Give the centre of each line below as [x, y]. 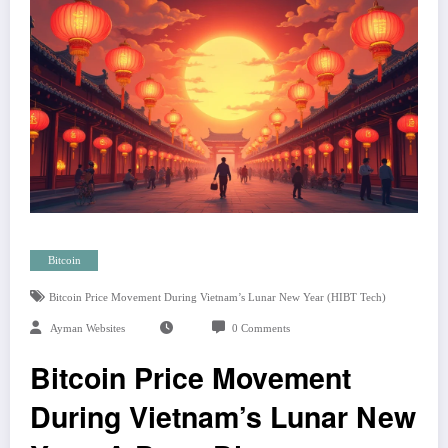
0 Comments [260, 329]
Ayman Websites [87, 329]
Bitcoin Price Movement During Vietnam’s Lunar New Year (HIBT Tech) [217, 298]
